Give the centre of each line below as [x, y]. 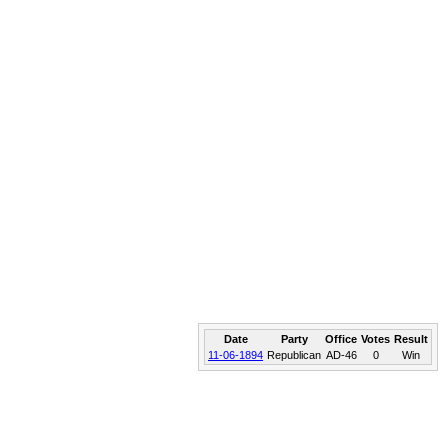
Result [411, 339]
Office [341, 339]
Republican [294, 355]
